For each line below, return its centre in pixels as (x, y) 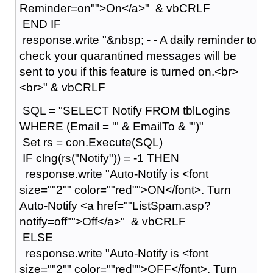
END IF (40, 24)
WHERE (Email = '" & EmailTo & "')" (111, 126)
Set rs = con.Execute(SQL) (91, 142)
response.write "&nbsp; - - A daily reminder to (138, 40)
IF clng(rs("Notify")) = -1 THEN (99, 158)
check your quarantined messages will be (128, 55)
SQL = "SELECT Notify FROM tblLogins (125, 110)
